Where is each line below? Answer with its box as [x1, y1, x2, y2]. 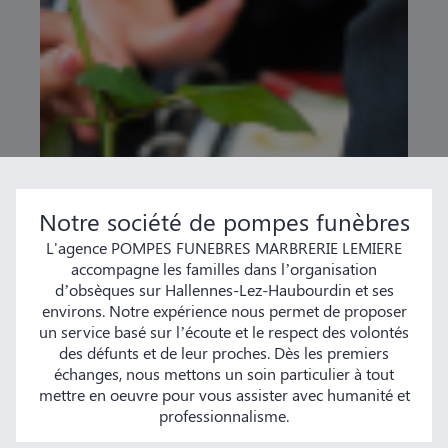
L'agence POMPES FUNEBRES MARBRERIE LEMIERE [46, 237, 402, 258]
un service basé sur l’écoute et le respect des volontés [39, 321, 409, 342]
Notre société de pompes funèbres [38, 205, 410, 237]
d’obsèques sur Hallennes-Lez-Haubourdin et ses [54, 279, 394, 300]
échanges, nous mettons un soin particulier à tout [54, 363, 394, 384]
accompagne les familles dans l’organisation [71, 258, 377, 279]
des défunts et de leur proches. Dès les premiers [59, 342, 389, 363]
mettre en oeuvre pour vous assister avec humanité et [38, 384, 410, 405]
